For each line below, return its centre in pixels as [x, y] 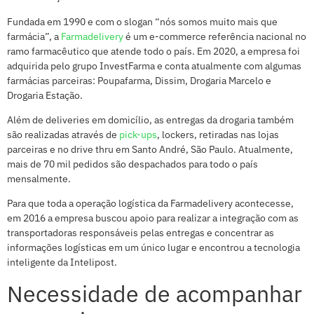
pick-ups [138, 134]
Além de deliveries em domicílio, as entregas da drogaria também [150, 120]
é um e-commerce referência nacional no [215, 36]
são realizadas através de [63, 134]
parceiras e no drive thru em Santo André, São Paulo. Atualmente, [150, 149]
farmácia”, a [34, 36]
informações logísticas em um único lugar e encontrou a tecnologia [153, 248]
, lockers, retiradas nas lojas [218, 134]
